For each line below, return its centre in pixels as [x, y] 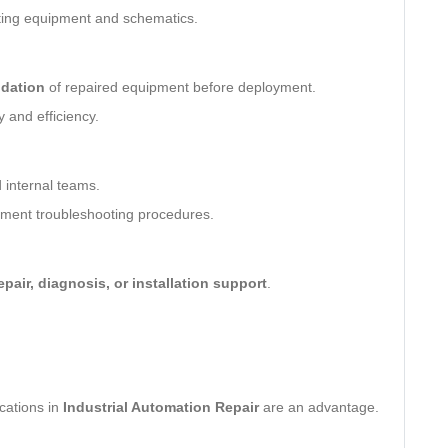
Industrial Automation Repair [161, 406]
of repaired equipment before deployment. [180, 86]
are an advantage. [319, 406]
